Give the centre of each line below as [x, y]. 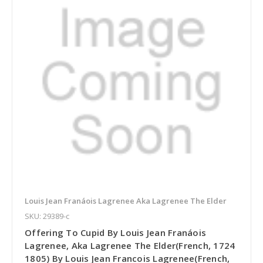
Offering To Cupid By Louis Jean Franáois [115, 233]
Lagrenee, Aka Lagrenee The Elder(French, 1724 [130, 246]
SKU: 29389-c [47, 216]
